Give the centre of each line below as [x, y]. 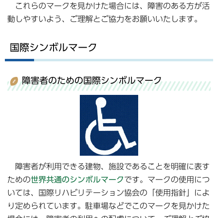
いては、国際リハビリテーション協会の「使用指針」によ [109, 193]
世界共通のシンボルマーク [77, 180]
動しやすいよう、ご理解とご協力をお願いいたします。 [105, 19]
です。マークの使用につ [167, 180]
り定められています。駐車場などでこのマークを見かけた [109, 206]
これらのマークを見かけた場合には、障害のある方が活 [109, 6]
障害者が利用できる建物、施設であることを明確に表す [109, 167]
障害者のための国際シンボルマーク [92, 80]
